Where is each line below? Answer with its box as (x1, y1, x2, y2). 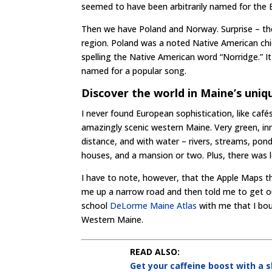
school (81, 200, 110, 211)
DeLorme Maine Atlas (110, 200, 197, 211)
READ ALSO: (130, 246, 180, 257)
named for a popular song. (81, 65, 187, 76)
